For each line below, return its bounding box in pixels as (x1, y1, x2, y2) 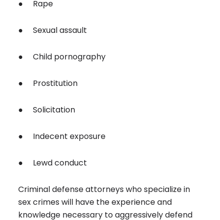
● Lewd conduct (18, 157, 87, 169)
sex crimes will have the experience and (18, 196, 172, 208)
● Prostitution (18, 78, 78, 89)
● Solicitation (18, 104, 76, 116)
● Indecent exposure (18, 131, 106, 142)
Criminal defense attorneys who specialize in (18, 184, 191, 195)
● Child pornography (18, 51, 106, 63)
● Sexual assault (18, 25, 87, 36)
